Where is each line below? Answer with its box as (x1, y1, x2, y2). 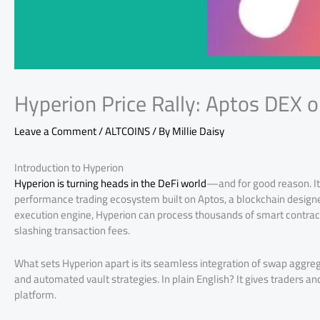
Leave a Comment (14, 121, 96, 141)
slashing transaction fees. (14, 220, 130, 241)
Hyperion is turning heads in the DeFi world (14, 173, 206, 194)
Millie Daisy (172, 121, 224, 141)
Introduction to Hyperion (14, 157, 124, 178)
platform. (14, 284, 56, 305)
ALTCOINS (105, 121, 150, 141)
